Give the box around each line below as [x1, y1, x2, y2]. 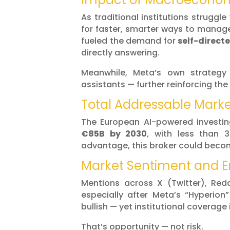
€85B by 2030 [81, 128, 147, 140]
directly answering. [81, 47, 160, 59]
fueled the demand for [81, 35, 178, 47]
